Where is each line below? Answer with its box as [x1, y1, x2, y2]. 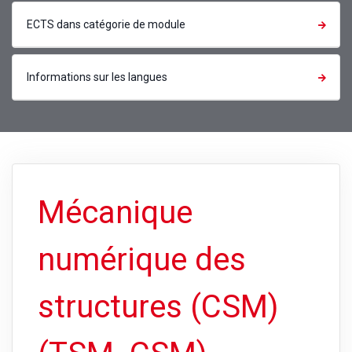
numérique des [38, 241, 246, 279]
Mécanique [38, 194, 192, 232]
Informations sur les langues [26, 70, 167, 83]
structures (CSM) [38, 288, 278, 326]
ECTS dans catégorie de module [26, 17, 185, 31]
